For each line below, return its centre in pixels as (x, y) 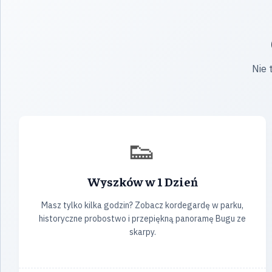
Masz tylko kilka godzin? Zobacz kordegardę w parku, (143, 205)
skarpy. (142, 232)
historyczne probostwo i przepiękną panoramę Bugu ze (143, 219)
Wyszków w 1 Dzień (142, 181)
